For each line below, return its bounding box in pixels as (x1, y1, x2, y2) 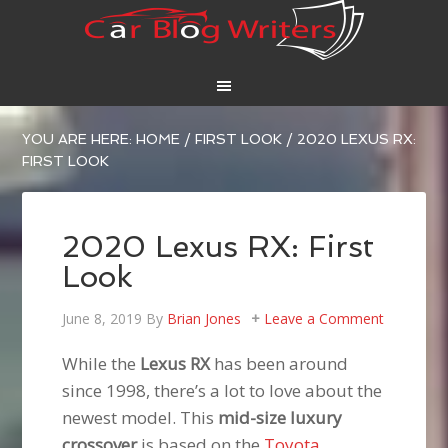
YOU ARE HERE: (22, 131, 137, 148)
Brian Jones (167, 309, 242, 329)
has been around (210, 352, 349, 376)
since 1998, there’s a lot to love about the (62, 379, 383, 403)
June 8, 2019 (62, 309, 143, 329)
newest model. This (62, 406, 219, 430)
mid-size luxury (218, 406, 343, 430)
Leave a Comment (264, 309, 385, 329)
